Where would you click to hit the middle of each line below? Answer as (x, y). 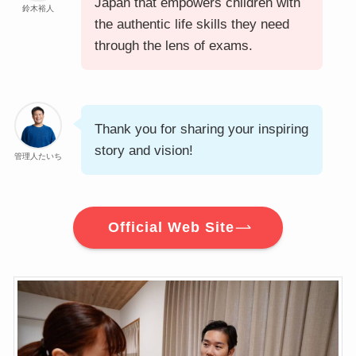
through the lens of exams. (173, 46)
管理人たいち (38, 157)
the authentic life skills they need (192, 25)
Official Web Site (172, 228)
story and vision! (143, 151)
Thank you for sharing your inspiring (201, 130)
